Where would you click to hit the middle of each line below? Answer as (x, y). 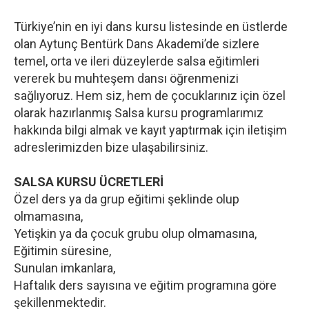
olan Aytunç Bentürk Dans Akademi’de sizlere (137, 44)
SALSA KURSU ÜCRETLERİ (89, 182)
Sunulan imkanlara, (64, 268)
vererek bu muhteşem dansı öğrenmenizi (126, 79)
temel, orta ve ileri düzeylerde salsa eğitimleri (137, 61)
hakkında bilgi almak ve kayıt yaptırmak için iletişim (150, 130)
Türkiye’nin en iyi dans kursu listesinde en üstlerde (151, 27)
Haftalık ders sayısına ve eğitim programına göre (145, 286)
